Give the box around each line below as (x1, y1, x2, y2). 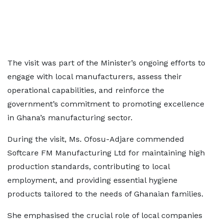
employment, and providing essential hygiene (7, 175, 177, 185)
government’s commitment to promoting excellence (7, 99, 204, 109)
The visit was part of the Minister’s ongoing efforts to (7, 58, 205, 67)
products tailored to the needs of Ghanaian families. (7, 189, 203, 198)
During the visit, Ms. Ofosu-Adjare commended (7, 134, 184, 144)
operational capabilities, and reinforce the (7, 86, 164, 95)
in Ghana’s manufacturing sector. (7, 113, 132, 122)
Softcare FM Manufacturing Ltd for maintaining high (7, 148, 205, 157)
